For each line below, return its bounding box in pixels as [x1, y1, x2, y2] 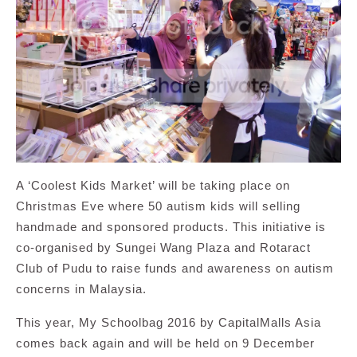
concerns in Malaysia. [16, 282, 147, 296]
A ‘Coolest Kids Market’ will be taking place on [16, 178, 290, 193]
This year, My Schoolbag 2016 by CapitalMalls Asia [16, 316, 321, 330]
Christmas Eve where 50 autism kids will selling [16, 199, 300, 214]
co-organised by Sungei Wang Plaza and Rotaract [16, 241, 311, 255]
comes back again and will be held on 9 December [16, 336, 315, 351]
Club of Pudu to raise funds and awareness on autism [16, 261, 334, 276]
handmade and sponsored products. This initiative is [16, 220, 326, 234]
